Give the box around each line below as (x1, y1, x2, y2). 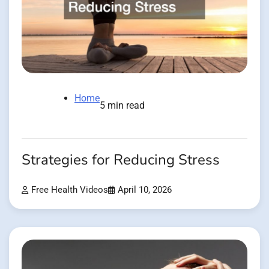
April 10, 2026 (118, 185, 172, 196)
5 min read (100, 100, 145, 112)
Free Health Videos (31, 185, 108, 196)
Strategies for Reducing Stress (22, 150, 220, 171)
